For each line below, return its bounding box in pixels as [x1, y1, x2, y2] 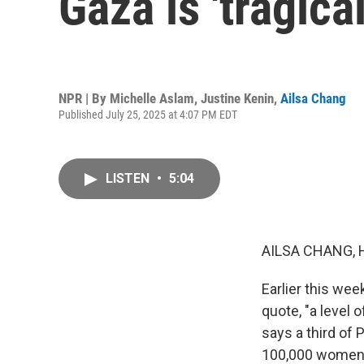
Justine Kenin [201, 89, 274, 106]
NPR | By [58, 89, 110, 106]
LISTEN [106, 171, 153, 186]
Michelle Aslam [110, 89, 194, 106]
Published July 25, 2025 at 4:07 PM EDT [58, 107, 237, 121]
